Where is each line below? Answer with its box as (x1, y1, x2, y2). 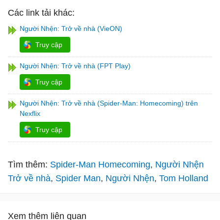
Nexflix (20, 110, 40, 118)
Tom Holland (159, 173, 208, 184)
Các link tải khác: (8, 8, 75, 18)
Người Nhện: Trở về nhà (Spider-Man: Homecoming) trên (20, 99, 198, 108)
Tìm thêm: (8, 160, 48, 170)
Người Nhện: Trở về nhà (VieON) (20, 25, 122, 33)
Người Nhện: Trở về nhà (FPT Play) (20, 62, 131, 70)
